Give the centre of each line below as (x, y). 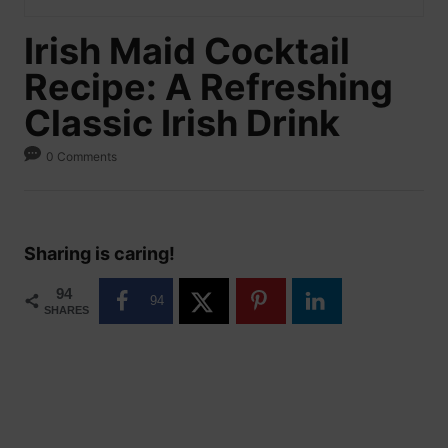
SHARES (66, 310)
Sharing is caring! (99, 253)
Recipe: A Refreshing (208, 87)
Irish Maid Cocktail (187, 51)
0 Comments (82, 156)
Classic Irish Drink (182, 123)
